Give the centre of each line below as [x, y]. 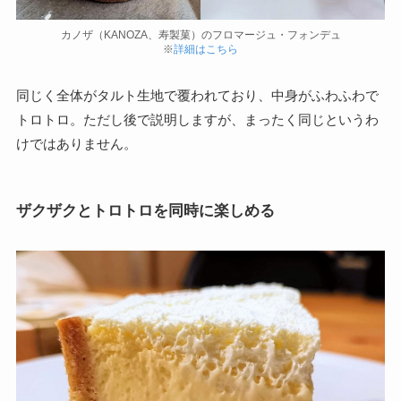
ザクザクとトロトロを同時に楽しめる [145, 210]
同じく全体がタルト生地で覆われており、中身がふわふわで [197, 96]
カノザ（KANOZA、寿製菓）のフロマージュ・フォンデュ [200, 35]
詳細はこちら [206, 50]
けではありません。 [76, 144]
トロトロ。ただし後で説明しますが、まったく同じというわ [197, 120]
